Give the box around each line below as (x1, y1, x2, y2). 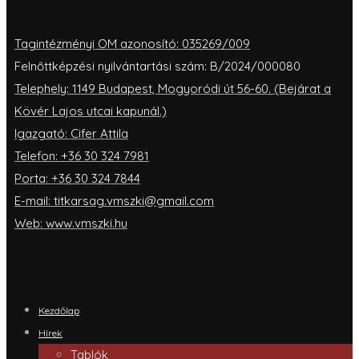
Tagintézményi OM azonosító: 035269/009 (14, 35, 250, 51)
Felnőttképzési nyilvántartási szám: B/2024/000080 (14, 58, 301, 74)
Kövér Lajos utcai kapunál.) (14, 103, 167, 119)
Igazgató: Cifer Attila (14, 125, 128, 141)
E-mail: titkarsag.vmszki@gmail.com (14, 192, 214, 208)
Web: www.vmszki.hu (14, 215, 127, 231)
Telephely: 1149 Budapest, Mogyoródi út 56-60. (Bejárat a (14, 80, 331, 96)
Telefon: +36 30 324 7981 (14, 147, 149, 163)
